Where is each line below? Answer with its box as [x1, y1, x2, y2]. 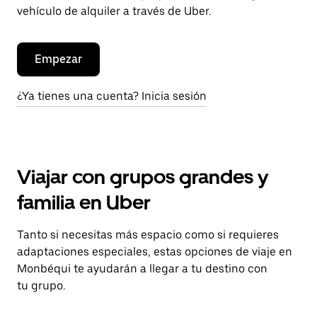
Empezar [35, 52, 82, 66]
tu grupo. [17, 279, 65, 292]
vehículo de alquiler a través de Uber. [17, 4, 211, 18]
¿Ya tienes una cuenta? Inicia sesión [17, 89, 207, 103]
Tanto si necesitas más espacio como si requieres [17, 228, 279, 241]
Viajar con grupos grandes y [17, 165, 268, 189]
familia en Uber [17, 190, 151, 214]
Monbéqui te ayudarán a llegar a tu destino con [17, 262, 267, 275]
